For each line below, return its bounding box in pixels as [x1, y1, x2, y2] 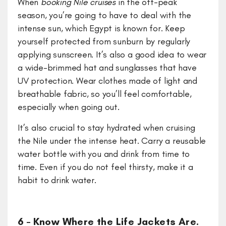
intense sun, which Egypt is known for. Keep [18, 23, 185, 34]
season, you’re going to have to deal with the [18, 10, 191, 21]
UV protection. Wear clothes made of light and [18, 75, 197, 87]
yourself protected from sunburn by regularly [18, 36, 191, 47]
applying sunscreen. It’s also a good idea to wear [18, 49, 207, 61]
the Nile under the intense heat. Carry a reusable [18, 135, 206, 147]
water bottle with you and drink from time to [18, 148, 190, 160]
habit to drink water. [18, 175, 96, 186]
